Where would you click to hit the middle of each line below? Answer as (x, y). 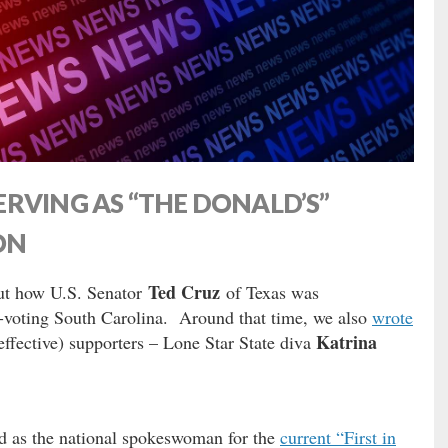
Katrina (346, 342)
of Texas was (272, 292)
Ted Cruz (187, 292)
